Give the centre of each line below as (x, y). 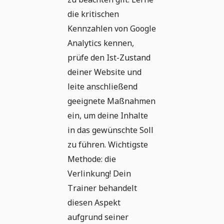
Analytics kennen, (101, 43)
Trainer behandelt (102, 188)
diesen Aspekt (94, 202)
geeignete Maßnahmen (111, 101)
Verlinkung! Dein (99, 173)
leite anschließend (102, 86)
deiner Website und (104, 72)
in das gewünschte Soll (110, 130)
